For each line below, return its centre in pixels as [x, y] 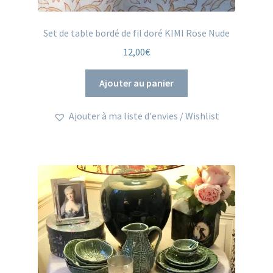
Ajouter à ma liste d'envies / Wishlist [144, 116]
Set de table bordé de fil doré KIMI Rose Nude [136, 33]
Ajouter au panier [136, 83]
